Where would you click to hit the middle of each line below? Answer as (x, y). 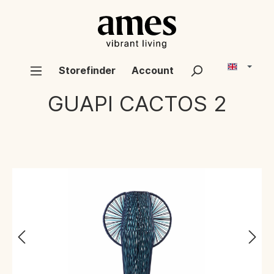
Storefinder (87, 70)
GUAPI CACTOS (128, 103)
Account (153, 70)
